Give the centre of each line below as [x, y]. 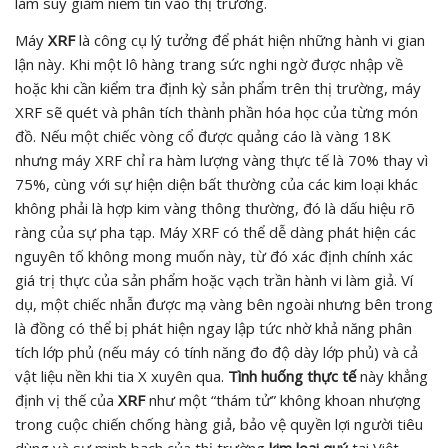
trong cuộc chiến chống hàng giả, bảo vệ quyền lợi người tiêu [219, 423]
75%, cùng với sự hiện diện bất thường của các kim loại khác [216, 183]
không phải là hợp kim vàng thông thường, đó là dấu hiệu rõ [215, 207]
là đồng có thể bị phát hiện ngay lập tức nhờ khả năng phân [213, 327]
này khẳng [392, 375]
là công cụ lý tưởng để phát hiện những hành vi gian [250, 39]
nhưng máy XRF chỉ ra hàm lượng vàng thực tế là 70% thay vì [221, 159]
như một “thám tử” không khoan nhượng [283, 399]
